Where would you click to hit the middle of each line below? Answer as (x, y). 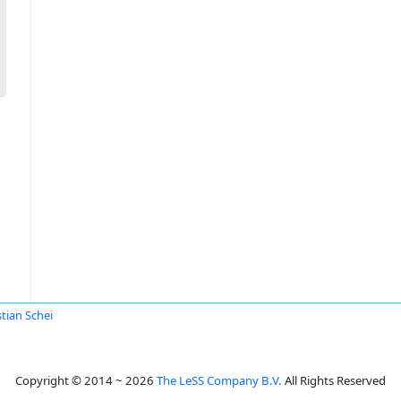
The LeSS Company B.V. (219, 380)
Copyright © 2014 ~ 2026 (86, 380)
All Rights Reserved (334, 380)
